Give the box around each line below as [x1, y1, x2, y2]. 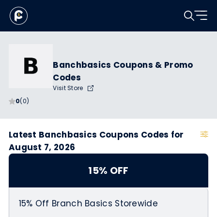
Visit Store [53, 83, 85, 92]
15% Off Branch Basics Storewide [18, 198, 158, 210]
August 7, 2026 [8, 141, 76, 154]
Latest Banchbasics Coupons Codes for [8, 129, 184, 141]
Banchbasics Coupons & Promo [53, 59, 193, 71]
